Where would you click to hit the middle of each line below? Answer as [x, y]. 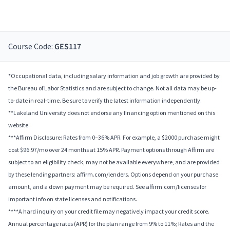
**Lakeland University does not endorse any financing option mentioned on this [112, 113]
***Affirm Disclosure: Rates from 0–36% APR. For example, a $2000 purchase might [114, 138]
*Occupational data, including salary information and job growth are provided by [114, 76]
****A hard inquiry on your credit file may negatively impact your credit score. [109, 212]
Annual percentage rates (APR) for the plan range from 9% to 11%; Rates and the [111, 224]
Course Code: [31, 46]
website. [19, 125]
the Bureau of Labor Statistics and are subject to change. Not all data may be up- [112, 88]
